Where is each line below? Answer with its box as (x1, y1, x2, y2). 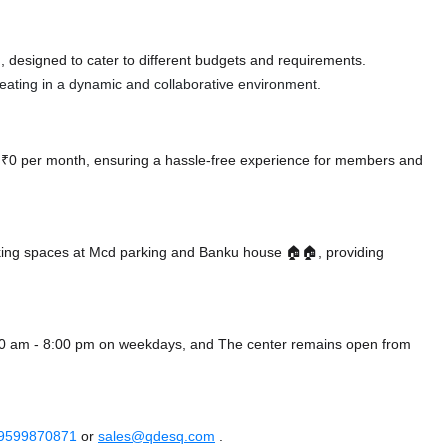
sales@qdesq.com (98, 427, 215, 446)
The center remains (218, 335, 346, 354)
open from (346, 335, 411, 354)
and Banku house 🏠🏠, (171, 243, 322, 262)
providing (322, 243, 384, 262)
